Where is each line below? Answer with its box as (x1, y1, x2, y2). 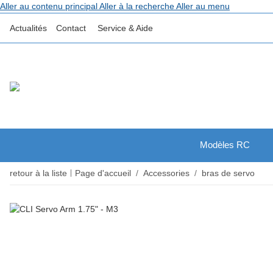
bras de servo (202, 168, 255, 178)
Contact (56, 23, 86, 33)
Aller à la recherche (99, 1, 176, 11)
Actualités (10, 23, 47, 33)
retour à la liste (10, 168, 67, 178)
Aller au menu (176, 1, 230, 11)
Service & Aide (95, 23, 153, 33)
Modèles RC (200, 139, 250, 150)
